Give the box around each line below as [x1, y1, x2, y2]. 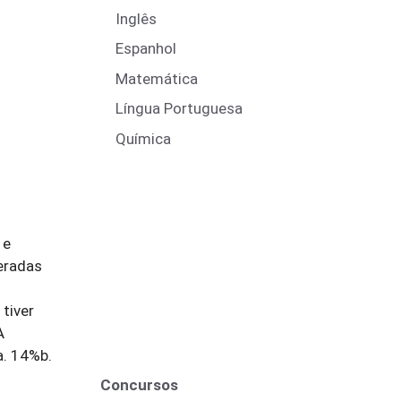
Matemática [115, 69, 198, 88]
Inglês [115, 9, 157, 28]
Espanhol [115, 39, 176, 57]
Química [115, 129, 171, 148]
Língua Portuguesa [115, 99, 243, 117]
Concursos [100, 375, 178, 394]
